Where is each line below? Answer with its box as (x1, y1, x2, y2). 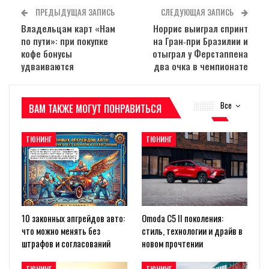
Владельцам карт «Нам (21, 21, 115, 35)
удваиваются (21, 59, 74, 73)
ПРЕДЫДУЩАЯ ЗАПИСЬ (34, 5, 115, 18)
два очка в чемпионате (154, 59, 248, 73)
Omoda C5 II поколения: (142, 211, 223, 225)
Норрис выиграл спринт (153, 21, 248, 35)
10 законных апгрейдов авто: (22, 211, 125, 225)
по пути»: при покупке (21, 34, 108, 47)
